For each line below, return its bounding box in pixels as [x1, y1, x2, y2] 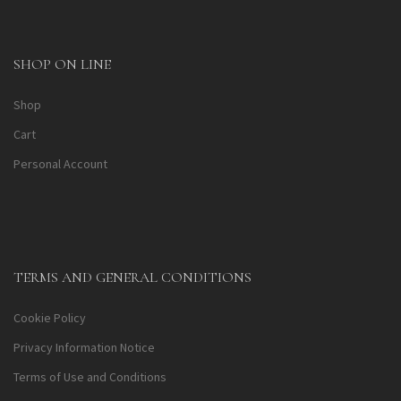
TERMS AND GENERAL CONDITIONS [13, 269, 252, 287]
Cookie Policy [13, 310, 86, 327]
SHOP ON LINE [13, 55, 111, 74]
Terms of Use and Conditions [13, 369, 166, 386]
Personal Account [13, 156, 107, 173]
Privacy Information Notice [13, 339, 155, 356]
